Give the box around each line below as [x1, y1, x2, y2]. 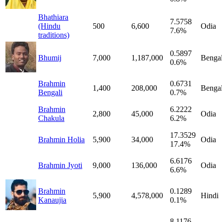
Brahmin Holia [38, 135, 85, 144]
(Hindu [38, 21, 60, 30]
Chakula [38, 113, 64, 122]
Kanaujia [38, 195, 66, 204]
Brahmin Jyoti [38, 161, 82, 169]
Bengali [38, 88, 62, 97]
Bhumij [38, 53, 61, 62]
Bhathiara [38, 12, 68, 21]
